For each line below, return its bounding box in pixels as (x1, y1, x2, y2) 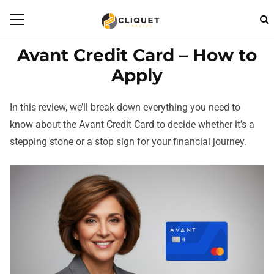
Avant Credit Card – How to (17, 45, 257, 65)
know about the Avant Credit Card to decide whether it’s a (10, 119, 254, 131)
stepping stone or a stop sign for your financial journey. (10, 136, 246, 148)
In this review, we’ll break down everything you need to (10, 102, 240, 114)
